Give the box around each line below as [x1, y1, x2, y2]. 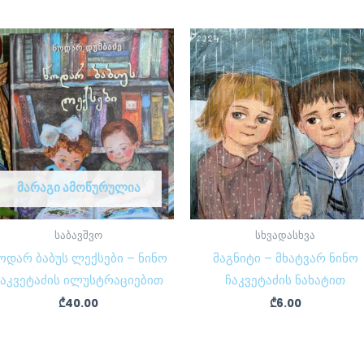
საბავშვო [54, 227, 102, 242]
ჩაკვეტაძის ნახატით [225, 271, 346, 288]
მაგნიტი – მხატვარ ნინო [212, 249, 358, 266]
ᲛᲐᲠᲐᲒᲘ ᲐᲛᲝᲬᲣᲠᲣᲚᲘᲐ [16, 179, 141, 197]
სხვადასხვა [255, 227, 316, 242]
